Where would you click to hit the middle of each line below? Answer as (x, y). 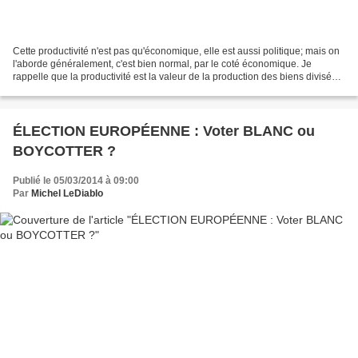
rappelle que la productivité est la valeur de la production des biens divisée (175, 77)
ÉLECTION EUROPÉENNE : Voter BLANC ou (164, 131)
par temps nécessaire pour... (74, 90)
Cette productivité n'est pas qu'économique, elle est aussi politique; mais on (176, 52)
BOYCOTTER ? (64, 151)
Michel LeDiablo (67, 194)
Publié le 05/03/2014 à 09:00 (76, 181)
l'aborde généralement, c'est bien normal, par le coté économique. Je (162, 64)
